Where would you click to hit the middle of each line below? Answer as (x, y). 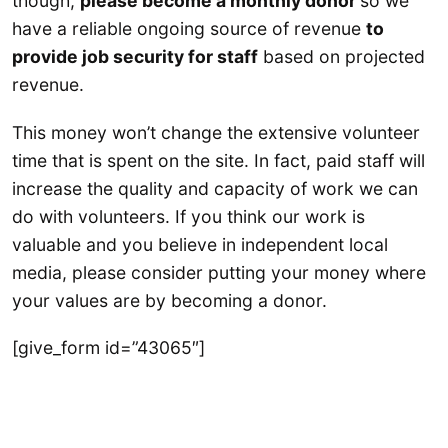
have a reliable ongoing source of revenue (189, 29)
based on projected (341, 57)
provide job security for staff (135, 57)
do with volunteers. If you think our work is (188, 216)
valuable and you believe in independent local (200, 244)
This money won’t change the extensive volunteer (216, 132)
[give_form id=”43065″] (108, 347)
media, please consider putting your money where (219, 272)
